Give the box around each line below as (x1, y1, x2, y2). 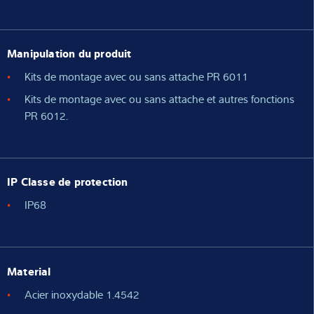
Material (7, 262, 51, 278)
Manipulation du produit (7, 45, 132, 61)
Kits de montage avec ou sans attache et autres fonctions (25, 91, 294, 107)
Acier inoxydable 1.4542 (25, 286, 139, 302)
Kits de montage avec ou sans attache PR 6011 (25, 69, 248, 85)
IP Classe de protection (7, 173, 128, 189)
